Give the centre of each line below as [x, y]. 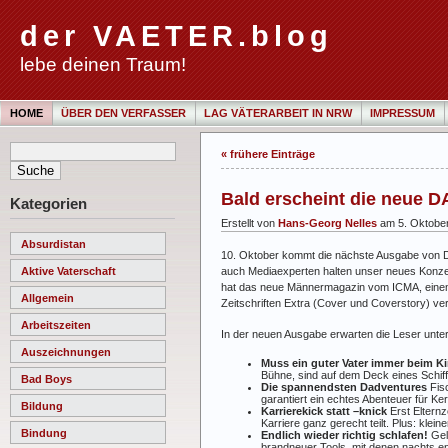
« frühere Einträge [268, 154]
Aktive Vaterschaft [68, 270]
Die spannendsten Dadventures [345, 386]
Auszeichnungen [66, 351]
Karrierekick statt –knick [325, 410]
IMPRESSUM [402, 113]
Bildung [42, 405]
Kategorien [48, 203]
